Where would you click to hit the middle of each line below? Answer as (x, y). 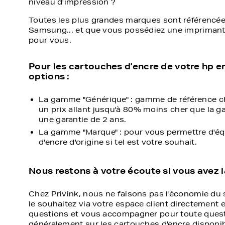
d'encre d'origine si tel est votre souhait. (118, 142)
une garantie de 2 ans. (83, 120)
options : (49, 76)
